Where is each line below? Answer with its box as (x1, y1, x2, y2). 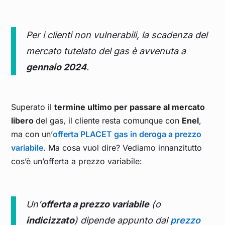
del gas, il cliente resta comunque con (36, 116, 182, 126)
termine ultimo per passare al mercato (54, 102, 205, 113)
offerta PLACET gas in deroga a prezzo (53, 129, 202, 140)
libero (11, 116, 36, 126)
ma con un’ (11, 129, 53, 140)
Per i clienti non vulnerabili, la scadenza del (26, 30, 208, 41)
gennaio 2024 (26, 62, 87, 73)
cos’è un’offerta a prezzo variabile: (11, 156, 143, 167)
